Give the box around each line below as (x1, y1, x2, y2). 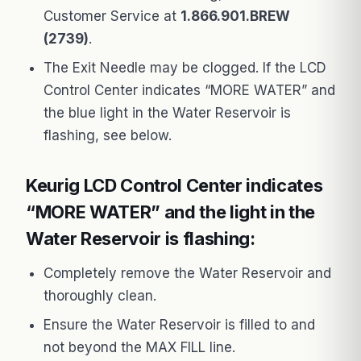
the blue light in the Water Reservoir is (44, 104, 291, 121)
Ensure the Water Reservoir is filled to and (44, 316, 315, 333)
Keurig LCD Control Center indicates (26, 174, 323, 196)
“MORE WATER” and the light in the (26, 201, 316, 222)
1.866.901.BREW (180, 7, 290, 24)
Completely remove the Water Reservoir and (44, 264, 331, 281)
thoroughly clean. (44, 287, 156, 304)
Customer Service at (44, 7, 180, 24)
